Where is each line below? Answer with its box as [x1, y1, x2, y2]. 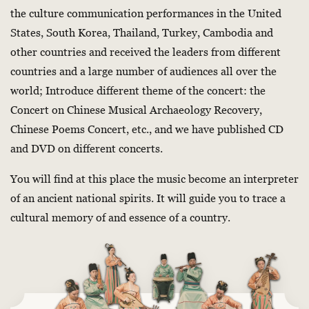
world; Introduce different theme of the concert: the [10, 84, 266, 97]
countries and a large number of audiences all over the [10, 65, 277, 77]
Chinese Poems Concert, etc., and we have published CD [10, 123, 283, 135]
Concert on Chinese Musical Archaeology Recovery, [10, 103, 262, 116]
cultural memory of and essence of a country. [10, 211, 230, 223]
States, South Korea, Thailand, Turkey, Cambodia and [10, 26, 273, 39]
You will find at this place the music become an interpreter [10, 172, 299, 185]
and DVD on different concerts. [10, 142, 163, 154]
